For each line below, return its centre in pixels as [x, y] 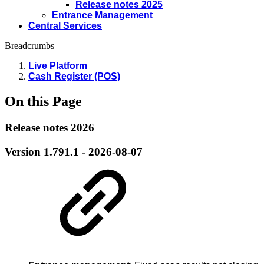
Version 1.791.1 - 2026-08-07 [74, 151]
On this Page [43, 101]
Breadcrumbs [29, 46]
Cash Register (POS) [74, 76]
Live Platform [58, 66]
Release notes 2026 [49, 127]
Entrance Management [102, 15]
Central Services [65, 26]
